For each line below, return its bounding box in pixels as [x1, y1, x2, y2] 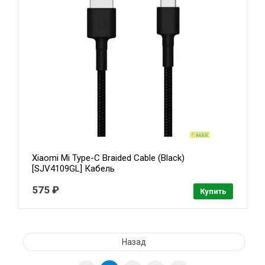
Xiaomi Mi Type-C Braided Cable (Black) [32, 153, 185, 164]
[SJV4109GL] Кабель [32, 163, 115, 174]
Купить [199, 187, 227, 196]
